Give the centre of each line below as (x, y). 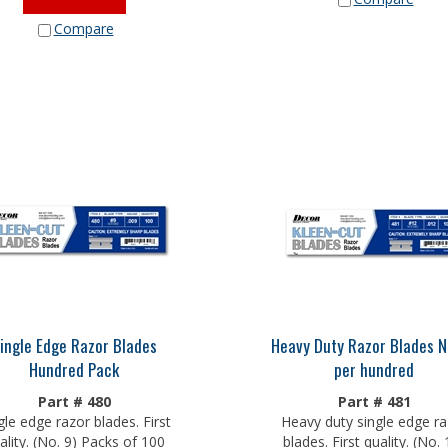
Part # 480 (74, 396)
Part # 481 (374, 396)
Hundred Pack (74, 364)
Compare (83, 23)
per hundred (374, 364)
